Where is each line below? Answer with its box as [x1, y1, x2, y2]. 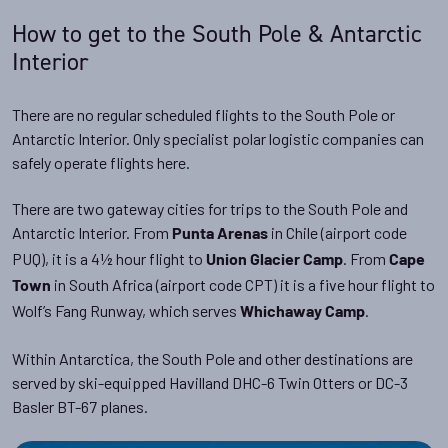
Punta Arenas [172, 227, 268, 244]
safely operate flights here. [12, 153, 190, 173]
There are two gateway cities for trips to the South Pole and [12, 199, 408, 219]
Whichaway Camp [240, 305, 365, 322]
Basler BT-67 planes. [12, 397, 148, 417]
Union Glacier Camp [206, 253, 343, 270]
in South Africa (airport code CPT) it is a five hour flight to [51, 275, 435, 295]
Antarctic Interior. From [12, 223, 172, 243]
